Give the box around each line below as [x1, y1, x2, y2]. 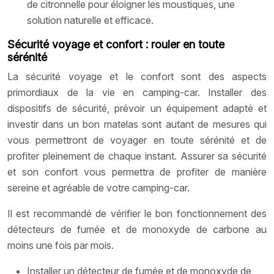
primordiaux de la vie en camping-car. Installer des [7, 86, 267, 98]
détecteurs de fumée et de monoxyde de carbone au [7, 223, 267, 235]
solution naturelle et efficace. [27, 13, 154, 26]
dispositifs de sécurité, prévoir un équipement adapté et [7, 102, 267, 114]
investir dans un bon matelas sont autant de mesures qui [7, 117, 267, 130]
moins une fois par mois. [7, 239, 114, 251]
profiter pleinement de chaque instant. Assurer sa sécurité [7, 149, 267, 162]
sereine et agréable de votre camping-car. [7, 181, 190, 194]
